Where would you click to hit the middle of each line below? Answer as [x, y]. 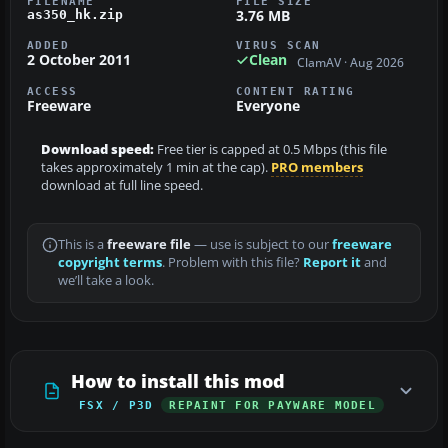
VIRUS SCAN [278, 45]
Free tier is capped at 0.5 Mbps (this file [270, 149]
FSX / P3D [116, 404]
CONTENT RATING [295, 90]
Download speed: [97, 149]
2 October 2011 [79, 60]
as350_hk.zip [75, 15]
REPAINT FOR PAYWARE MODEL [272, 404]
